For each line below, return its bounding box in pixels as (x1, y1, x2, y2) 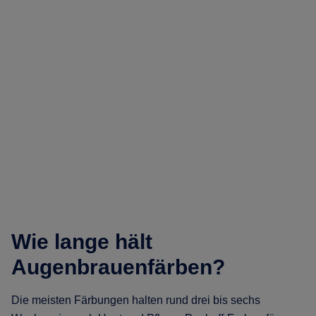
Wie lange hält (11, 229, 152, 253)
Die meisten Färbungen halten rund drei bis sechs (11, 293, 260, 306)
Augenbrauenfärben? (11, 255, 225, 279)
